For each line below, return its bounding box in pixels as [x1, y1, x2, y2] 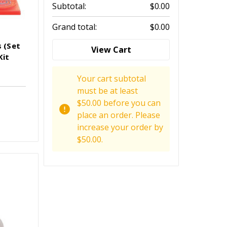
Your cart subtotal [77, 73, 146, 85]
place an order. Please [77, 109, 161, 121]
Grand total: [52, 21, 97, 33]
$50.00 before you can [77, 97, 161, 109]
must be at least [77, 85, 138, 97]
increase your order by [77, 122, 164, 133]
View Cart [91, 44, 131, 56]
